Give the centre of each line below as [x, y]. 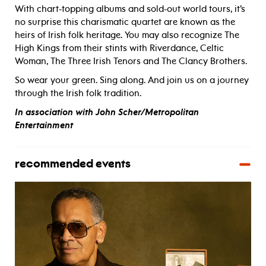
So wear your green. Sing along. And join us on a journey [132, 80]
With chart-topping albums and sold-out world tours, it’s [130, 9]
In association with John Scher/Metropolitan [107, 113]
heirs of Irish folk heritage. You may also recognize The [127, 35]
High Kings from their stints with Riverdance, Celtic [119, 48]
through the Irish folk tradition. [78, 94]
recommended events [73, 165]
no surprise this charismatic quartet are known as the [125, 22]
